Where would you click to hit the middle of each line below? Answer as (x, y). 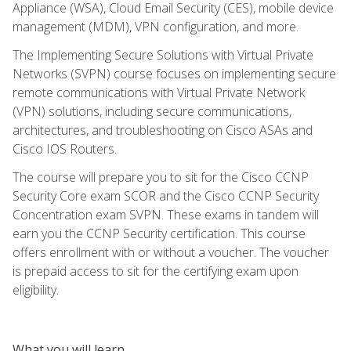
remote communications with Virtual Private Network (159, 92)
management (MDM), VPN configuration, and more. (156, 26)
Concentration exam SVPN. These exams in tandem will (166, 214)
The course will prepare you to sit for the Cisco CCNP (161, 177)
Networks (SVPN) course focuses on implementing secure (174, 73)
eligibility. (36, 289)
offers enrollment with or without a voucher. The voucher (171, 252)
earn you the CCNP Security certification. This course (159, 233)
